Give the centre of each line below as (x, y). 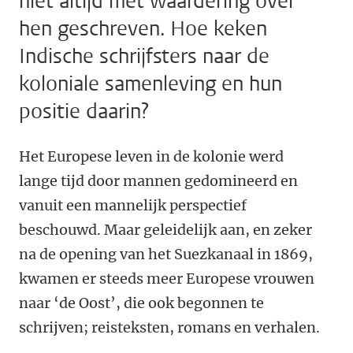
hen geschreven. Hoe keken (143, 29)
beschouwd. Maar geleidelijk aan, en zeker (165, 230)
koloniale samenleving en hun (150, 84)
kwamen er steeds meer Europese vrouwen (167, 279)
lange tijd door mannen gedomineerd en (158, 181)
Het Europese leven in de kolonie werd (151, 157)
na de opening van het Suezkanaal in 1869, (166, 255)
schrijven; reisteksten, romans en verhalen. (169, 328)
